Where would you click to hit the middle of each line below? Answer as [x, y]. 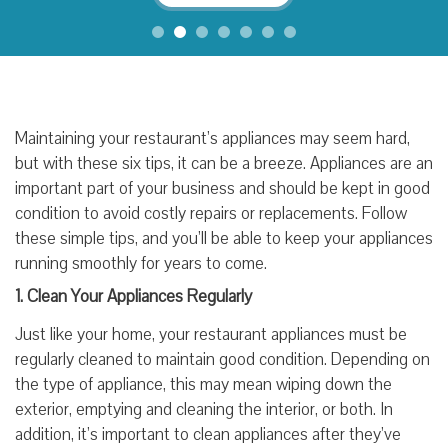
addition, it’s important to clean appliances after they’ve [208, 434]
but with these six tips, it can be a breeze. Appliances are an [224, 163]
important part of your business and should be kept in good [222, 188]
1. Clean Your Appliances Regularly [135, 296]
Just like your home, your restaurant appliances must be [211, 334]
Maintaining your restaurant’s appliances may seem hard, [212, 138]
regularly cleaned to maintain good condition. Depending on [222, 359]
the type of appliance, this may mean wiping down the [203, 384]
